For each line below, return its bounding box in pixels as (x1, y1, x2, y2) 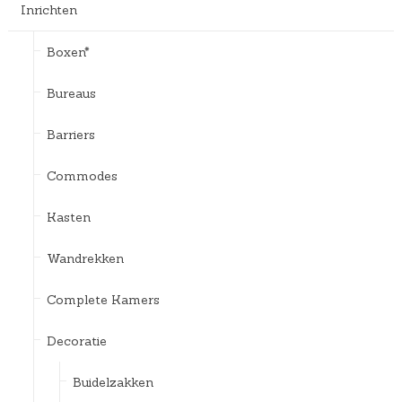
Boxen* (46, 43, 90, 60)
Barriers (46, 126, 95, 143)
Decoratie (46, 332, 107, 349)
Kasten (46, 208, 91, 225)
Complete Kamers (46, 291, 160, 308)
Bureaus (46, 84, 96, 101)
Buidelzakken (72, 373, 153, 390)
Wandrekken (46, 249, 124, 267)
